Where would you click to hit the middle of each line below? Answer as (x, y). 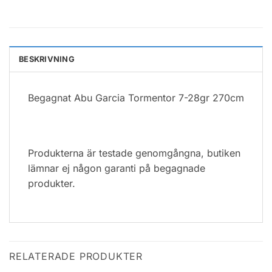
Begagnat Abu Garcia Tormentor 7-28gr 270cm (136, 97)
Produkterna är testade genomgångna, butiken (134, 153)
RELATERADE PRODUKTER (76, 256)
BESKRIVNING (47, 59)
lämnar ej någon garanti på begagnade (117, 168)
